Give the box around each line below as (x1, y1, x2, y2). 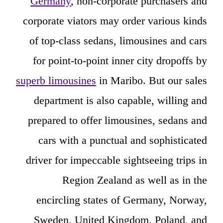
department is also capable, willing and (34, 94, 207, 107)
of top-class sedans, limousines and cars (29, 34, 207, 47)
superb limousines (16, 74, 96, 87)
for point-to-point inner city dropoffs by (33, 54, 207, 67)
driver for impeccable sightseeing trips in (26, 154, 207, 167)
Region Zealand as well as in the (62, 174, 207, 187)
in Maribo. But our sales (96, 74, 207, 87)
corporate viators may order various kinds (23, 14, 207, 27)
